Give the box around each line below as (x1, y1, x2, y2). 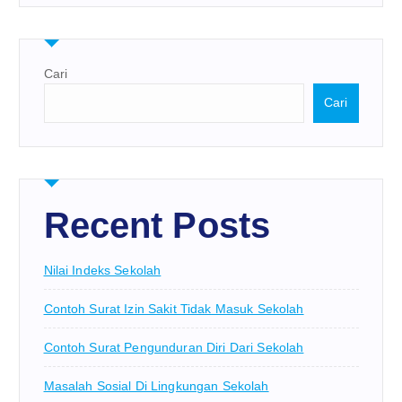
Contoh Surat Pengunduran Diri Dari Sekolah (43, 339, 304, 354)
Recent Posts (43, 205, 271, 245)
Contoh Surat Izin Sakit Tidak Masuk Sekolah (43, 301, 304, 316)
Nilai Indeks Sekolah (43, 262, 162, 277)
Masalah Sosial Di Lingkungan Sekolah (43, 378, 269, 393)
